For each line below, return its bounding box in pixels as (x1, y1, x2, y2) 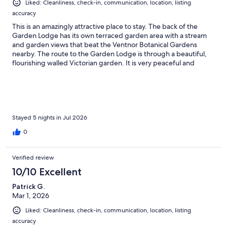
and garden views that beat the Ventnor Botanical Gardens (12, 40, 197, 50)
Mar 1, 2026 (12, 191, 49, 201)
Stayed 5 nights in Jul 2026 (12, 113, 87, 122)
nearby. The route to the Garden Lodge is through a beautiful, (12, 49, 207, 59)
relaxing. (12, 67, 40, 77)
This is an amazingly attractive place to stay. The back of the (12, 22, 198, 31)
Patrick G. (12, 182, 45, 192)
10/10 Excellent (12, 166, 82, 178)
